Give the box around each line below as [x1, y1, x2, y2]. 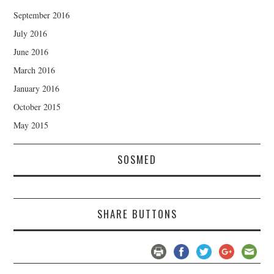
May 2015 [13, 119, 49, 131]
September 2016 [13, 9, 70, 21]
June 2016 [13, 46, 49, 57]
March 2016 [13, 64, 56, 76]
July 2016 [13, 28, 48, 39]
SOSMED [117, 152, 157, 167]
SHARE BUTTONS [97, 206, 177, 221]
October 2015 [13, 101, 61, 113]
